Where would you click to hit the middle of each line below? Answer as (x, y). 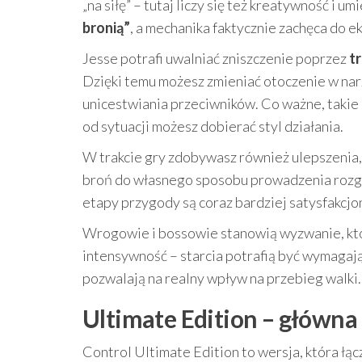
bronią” (106, 27)
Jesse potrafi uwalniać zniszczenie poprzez (216, 58)
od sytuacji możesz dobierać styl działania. (213, 126)
